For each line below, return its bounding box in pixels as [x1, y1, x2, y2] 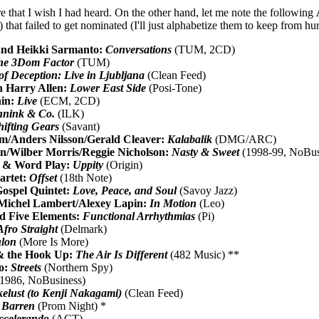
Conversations [105, 43, 172, 56]
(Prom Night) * [35, 299, 107, 312]
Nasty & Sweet [172, 145, 240, 158]
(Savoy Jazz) [177, 184, 238, 197]
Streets [11, 261, 42, 273]
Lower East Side [70, 81, 147, 94]
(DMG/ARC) [212, 132, 277, 145]
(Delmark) [58, 222, 108, 235]
